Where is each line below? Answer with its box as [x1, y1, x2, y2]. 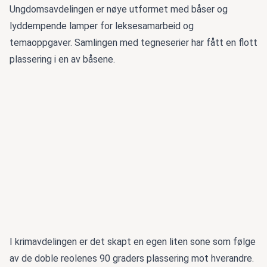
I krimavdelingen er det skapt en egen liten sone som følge [10, 235, 256, 247]
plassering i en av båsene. [10, 54, 115, 66]
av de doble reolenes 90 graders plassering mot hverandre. [10, 252, 254, 264]
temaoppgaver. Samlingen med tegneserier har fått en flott [10, 37, 257, 49]
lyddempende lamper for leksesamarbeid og [10, 20, 194, 32]
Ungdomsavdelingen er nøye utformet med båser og [10, 4, 228, 15]
